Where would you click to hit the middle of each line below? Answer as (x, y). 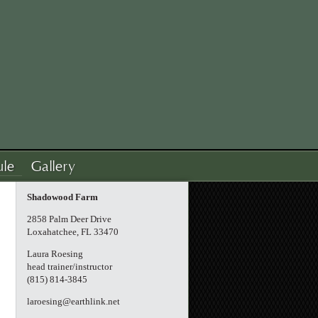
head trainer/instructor (70, 267)
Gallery (54, 167)
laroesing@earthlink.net (73, 301)
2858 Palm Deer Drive (69, 219)
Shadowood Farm (62, 197)
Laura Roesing (55, 254)
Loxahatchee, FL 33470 (73, 232)
